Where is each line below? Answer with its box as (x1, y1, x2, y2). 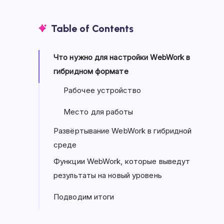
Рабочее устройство (63, 85, 141, 95)
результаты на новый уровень (53, 170, 162, 180)
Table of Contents (51, 22, 133, 34)
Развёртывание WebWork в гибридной (53, 126, 192, 135)
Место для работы (63, 107, 133, 116)
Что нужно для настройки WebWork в (53, 52, 190, 62)
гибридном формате (53, 66, 128, 76)
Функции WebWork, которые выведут (53, 156, 190, 166)
